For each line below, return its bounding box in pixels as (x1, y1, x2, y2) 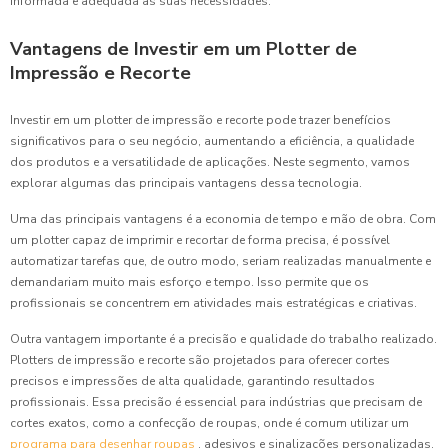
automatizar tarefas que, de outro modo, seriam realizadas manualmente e (10, 253, 431, 270)
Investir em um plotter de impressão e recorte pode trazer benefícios (10, 112, 391, 129)
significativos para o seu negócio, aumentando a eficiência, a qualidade (10, 133, 414, 150)
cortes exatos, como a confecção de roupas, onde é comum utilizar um (10, 415, 409, 432)
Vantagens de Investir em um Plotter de (10, 37, 357, 62)
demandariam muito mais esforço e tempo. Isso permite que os (10, 274, 369, 291)
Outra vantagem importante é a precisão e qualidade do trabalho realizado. (10, 331, 437, 348)
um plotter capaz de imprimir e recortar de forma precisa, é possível (10, 232, 390, 249)
